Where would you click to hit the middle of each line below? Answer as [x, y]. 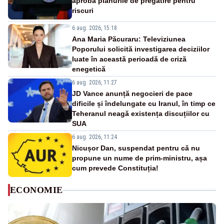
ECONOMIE [36, 190]
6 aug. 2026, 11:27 [94, 83]
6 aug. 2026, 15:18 [94, 28]
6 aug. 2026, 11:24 [94, 137]
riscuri [83, 11]
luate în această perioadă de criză [129, 59]
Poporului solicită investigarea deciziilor [141, 49]
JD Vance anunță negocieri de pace [132, 94]
